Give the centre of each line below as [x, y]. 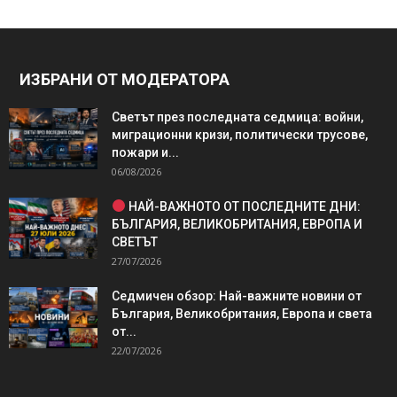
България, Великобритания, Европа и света [242, 313]
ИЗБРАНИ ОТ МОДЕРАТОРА [125, 79]
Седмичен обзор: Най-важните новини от [237, 296]
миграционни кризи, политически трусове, [240, 134]
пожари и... [145, 152]
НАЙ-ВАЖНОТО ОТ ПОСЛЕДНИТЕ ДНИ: [243, 206]
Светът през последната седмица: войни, [237, 117]
